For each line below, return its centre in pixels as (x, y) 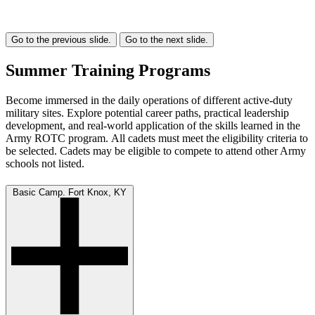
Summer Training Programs (108, 71)
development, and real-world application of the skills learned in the (153, 126)
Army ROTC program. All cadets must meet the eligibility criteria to (157, 139)
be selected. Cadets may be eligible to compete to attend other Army (156, 151)
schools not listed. (45, 164)
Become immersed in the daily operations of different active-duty (149, 101)
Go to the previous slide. (61, 40)
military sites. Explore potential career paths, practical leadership (147, 113)
